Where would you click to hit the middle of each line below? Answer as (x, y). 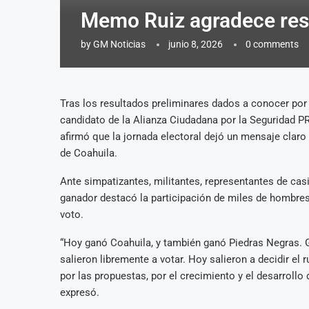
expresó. (80, 292)
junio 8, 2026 (196, 44)
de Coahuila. (89, 153)
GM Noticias (119, 44)
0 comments (272, 44)
